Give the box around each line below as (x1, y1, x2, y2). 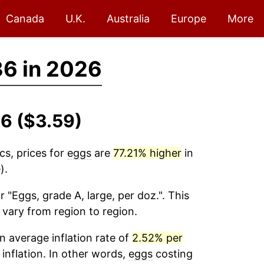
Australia (107, 12, 150, 25)
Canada (6, 12, 44, 25)
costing (152, 247, 193, 260)
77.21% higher (113, 147, 181, 159)
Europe (171, 12, 206, 25)
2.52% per (131, 232, 183, 244)
